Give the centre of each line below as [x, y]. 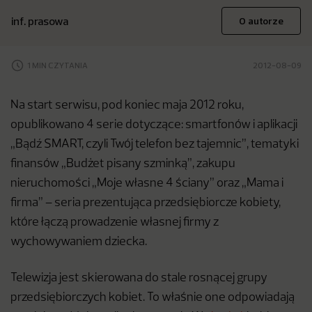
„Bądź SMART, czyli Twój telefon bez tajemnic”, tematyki [155, 145]
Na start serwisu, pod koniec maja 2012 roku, [127, 106]
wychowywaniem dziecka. [79, 242]
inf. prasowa [40, 21]
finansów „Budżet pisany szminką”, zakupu [123, 164]
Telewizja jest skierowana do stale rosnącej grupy [139, 278]
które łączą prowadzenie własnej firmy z [115, 223]
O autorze [261, 21]
